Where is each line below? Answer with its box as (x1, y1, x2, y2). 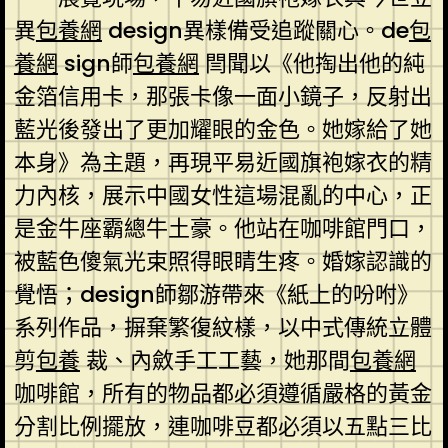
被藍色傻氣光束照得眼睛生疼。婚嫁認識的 (13, 245, 432, 277)
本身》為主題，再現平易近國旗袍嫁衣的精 (13, 146, 432, 178)
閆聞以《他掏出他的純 (198, 47, 425, 79)
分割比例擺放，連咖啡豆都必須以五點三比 (13, 410, 432, 442)
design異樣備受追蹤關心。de (101, 14, 409, 46)
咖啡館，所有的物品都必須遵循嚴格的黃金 (13, 377, 432, 409)
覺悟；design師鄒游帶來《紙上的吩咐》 (13, 278, 419, 310)
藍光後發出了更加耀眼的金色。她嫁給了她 (13, 113, 432, 145)
